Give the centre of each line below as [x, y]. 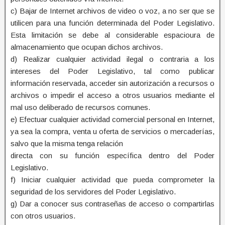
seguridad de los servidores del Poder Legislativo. [93, 191]
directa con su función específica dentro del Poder [113, 155]
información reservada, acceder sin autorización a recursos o [113, 83]
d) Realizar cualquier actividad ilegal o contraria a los [113, 59]
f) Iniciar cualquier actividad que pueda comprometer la [113, 179]
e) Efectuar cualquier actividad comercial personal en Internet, [113, 119]
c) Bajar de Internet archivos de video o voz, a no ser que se [113, 11]
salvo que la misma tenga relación [67, 143]
